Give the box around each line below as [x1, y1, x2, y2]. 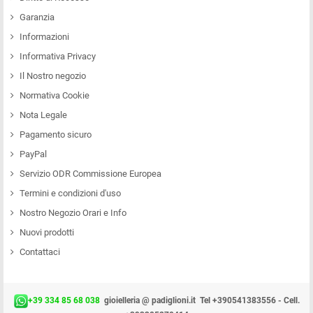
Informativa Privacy [20, 50, 96, 61]
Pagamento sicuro [20, 129, 92, 140]
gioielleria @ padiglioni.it [103, 295, 196, 305]
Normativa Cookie [20, 89, 89, 101]
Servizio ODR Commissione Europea [20, 168, 161, 179]
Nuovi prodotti [20, 226, 74, 238]
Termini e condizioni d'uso [20, 187, 121, 198]
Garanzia [20, 11, 54, 22]
